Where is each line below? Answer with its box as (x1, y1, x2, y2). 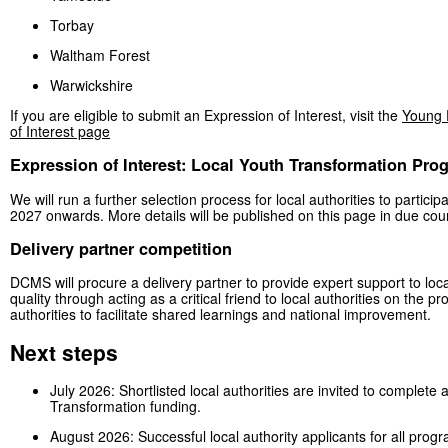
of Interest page (10, 120, 110, 141)
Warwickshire (50, 74, 137, 95)
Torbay (50, 14, 98, 35)
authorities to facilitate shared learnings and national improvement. (10, 304, 431, 325)
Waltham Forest (50, 44, 154, 65)
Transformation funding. (50, 396, 201, 417)
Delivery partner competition (10, 236, 232, 260)
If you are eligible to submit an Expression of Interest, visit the (10, 104, 402, 125)
